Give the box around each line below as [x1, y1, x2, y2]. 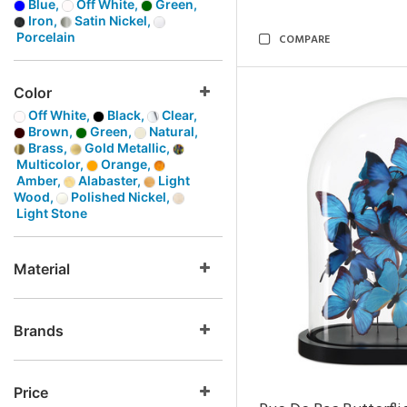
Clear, [159, 107, 197, 123]
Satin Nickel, [72, 13, 154, 28]
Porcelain [14, 29, 75, 45]
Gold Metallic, [82, 140, 173, 155]
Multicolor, [14, 156, 86, 172]
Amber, [14, 173, 64, 188]
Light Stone [14, 205, 87, 221]
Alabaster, [75, 173, 144, 188]
